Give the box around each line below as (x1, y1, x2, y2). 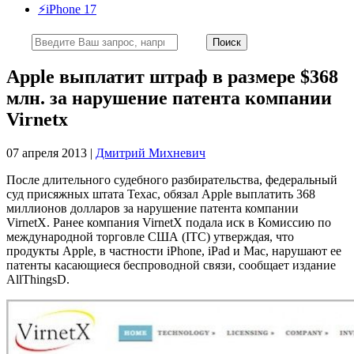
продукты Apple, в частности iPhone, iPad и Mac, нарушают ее (6, 243, 341, 258)
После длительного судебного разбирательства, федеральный (6, 172, 337, 186)
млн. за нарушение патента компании (6, 87, 332, 108)
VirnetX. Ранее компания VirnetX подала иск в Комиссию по (6, 215, 331, 229)
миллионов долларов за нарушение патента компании (6, 201, 299, 215)
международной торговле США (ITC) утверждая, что (6, 229, 294, 243)
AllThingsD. (6, 272, 70, 286)
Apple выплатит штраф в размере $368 (6, 66, 338, 87)
